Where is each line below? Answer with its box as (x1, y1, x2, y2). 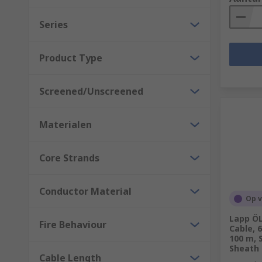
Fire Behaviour (39, 218, 106, 231)
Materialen (39, 118, 92, 131)
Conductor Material (39, 185, 132, 198)
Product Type (39, 51, 102, 64)
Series (39, 18, 68, 31)
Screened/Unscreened (39, 85, 143, 98)
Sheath (229, 243, 259, 254)
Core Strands (39, 151, 99, 164)
